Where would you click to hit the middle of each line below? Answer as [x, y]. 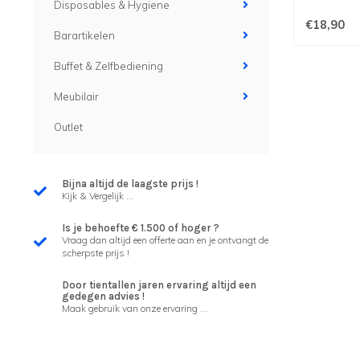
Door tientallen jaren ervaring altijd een [159, 285]
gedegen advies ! [103, 296]
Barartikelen [84, 35]
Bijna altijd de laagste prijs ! [130, 184]
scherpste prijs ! [96, 253]
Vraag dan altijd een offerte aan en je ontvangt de [165, 240]
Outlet [68, 127]
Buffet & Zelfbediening [108, 66]
